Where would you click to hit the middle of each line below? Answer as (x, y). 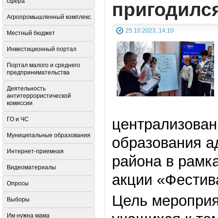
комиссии (20, 103)
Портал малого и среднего (44, 65)
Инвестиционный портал (42, 49)
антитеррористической (39, 96)
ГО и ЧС (18, 119)
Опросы (18, 184)
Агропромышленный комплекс (49, 17)
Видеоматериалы (31, 168)
